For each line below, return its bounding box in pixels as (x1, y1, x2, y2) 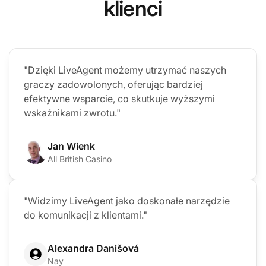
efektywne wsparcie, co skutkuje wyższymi (24, 92, 215, 104)
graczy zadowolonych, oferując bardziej (24, 78, 203, 90)
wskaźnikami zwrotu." (24, 106, 121, 119)
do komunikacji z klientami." (24, 208, 147, 221)
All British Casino (47, 153, 112, 164)
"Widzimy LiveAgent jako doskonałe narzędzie (24, 194, 230, 207)
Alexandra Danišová (47, 242, 139, 254)
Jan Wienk (47, 140, 95, 152)
